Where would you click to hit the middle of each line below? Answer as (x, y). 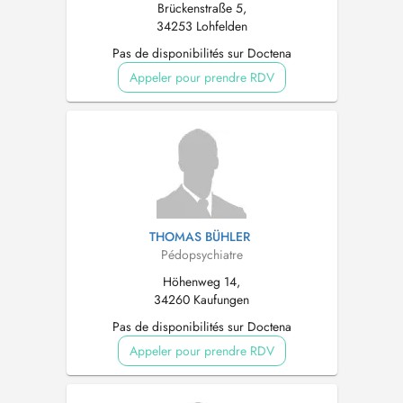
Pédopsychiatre (201, 255)
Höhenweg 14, (201, 282)
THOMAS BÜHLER (199, 237)
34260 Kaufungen (201, 300)
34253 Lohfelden (201, 26)
